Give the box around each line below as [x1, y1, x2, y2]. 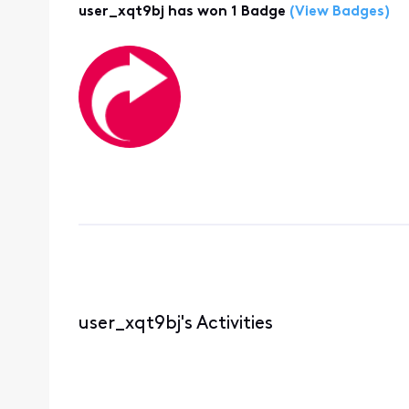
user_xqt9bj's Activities [78, 314, 273, 333]
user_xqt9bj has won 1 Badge [78, 5, 286, 20]
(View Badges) [285, 5, 390, 20]
